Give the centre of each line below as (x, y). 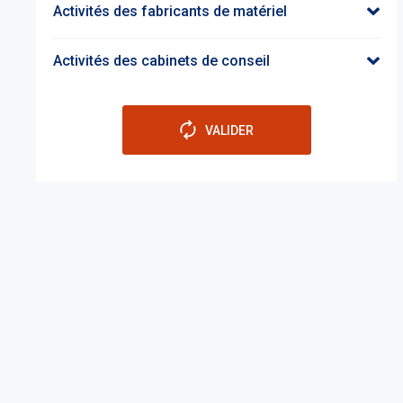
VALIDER (229, 130)
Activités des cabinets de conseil (162, 61)
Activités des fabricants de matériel (170, 11)
